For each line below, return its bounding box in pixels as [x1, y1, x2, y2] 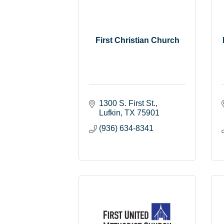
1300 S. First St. [99, 98, 155, 107]
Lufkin [99, 108, 120, 117]
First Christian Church [95, 35, 179, 44]
